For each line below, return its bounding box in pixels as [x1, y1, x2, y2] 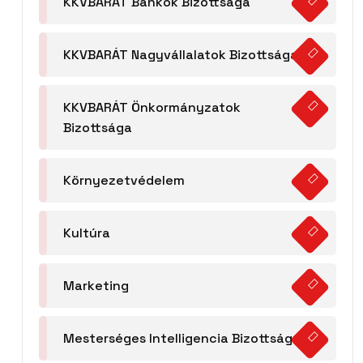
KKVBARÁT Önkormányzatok [63, 98, 241, 116]
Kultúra [63, 224, 110, 241]
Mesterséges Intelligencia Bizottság [63, 329, 293, 347]
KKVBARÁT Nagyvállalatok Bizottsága [63, 45, 298, 63]
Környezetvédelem [63, 171, 185, 189]
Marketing [63, 276, 129, 294]
